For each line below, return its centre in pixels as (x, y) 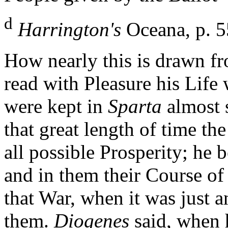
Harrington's (69, 30)
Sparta (135, 106)
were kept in (56, 106)
